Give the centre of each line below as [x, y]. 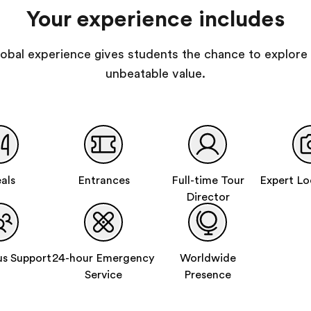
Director [208, 197]
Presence [208, 275]
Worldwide [208, 258]
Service [103, 275]
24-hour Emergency [103, 258]
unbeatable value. [155, 74]
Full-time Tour [208, 180]
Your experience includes [155, 19]
